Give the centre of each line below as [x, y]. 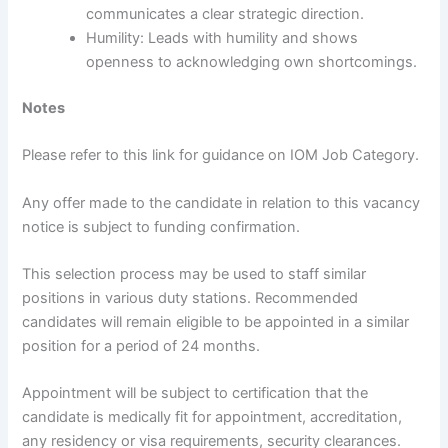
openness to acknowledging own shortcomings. [252, 62]
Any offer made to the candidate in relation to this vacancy [221, 202]
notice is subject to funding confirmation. [161, 226]
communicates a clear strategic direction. [225, 14]
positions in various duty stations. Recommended [190, 298]
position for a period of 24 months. [141, 346]
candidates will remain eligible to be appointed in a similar [216, 322]
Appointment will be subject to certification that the [195, 393]
